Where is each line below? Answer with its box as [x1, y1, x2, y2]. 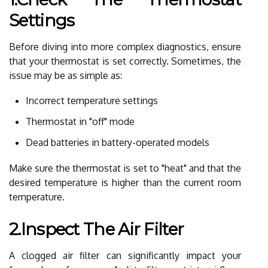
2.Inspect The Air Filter [9, 218, 184, 239]
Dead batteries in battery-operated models [26, 136, 209, 148]
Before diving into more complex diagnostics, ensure [9, 40, 241, 53]
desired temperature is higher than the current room [9, 176, 241, 188]
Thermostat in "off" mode [26, 115, 135, 127]
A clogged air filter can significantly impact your [9, 249, 241, 261]
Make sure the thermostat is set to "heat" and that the [9, 162, 241, 174]
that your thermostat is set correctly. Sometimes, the [9, 54, 241, 67]
